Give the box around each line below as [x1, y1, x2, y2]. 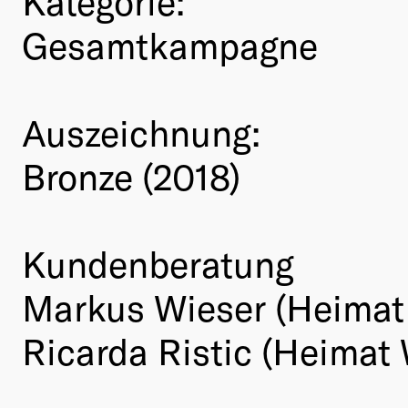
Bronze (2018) [22, 154, 240, 199]
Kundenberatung [22, 241, 294, 286]
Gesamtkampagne [22, 23, 318, 67]
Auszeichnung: [22, 110, 260, 155]
